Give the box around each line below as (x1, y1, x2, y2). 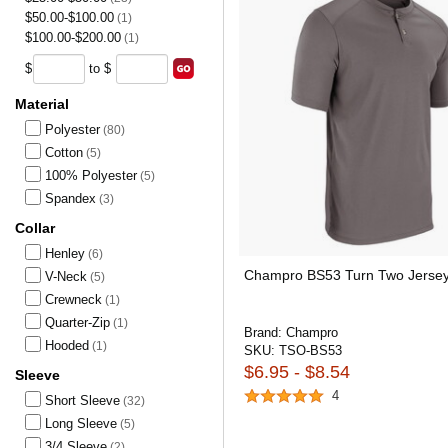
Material (15, 96, 69, 112)
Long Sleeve (45, 416, 117, 431)
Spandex (45, 191, 96, 206)
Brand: (244, 325, 286, 340)
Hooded (45, 338, 89, 353)
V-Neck (45, 269, 87, 284)
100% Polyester (45, 168, 137, 183)
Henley (45, 246, 85, 261)
